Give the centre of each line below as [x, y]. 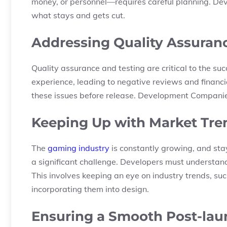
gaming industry [79, 148]
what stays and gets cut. [78, 15]
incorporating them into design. [90, 189]
